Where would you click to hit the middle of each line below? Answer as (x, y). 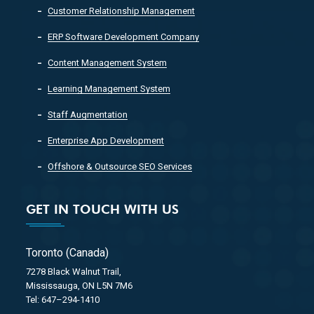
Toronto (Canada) (67, 252)
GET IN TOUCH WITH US (102, 209)
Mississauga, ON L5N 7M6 (79, 285)
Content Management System (108, 63)
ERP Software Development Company (124, 37)
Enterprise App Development (106, 141)
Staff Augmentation (88, 115)
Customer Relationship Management (122, 11)
